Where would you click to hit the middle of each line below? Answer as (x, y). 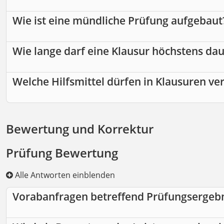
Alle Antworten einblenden (64, 175)
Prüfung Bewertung (62, 153)
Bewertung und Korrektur (80, 129)
